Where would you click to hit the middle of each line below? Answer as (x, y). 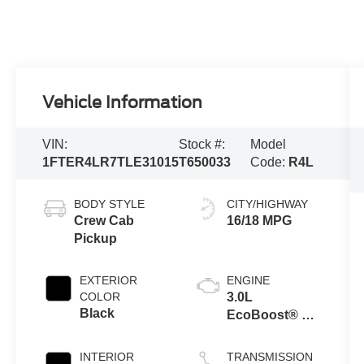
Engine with (262, 332)
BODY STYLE (110, 204)
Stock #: (202, 144)
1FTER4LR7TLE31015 (111, 162)
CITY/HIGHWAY (267, 204)
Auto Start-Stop (274, 350)
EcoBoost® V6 (272, 314)
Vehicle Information (123, 102)
